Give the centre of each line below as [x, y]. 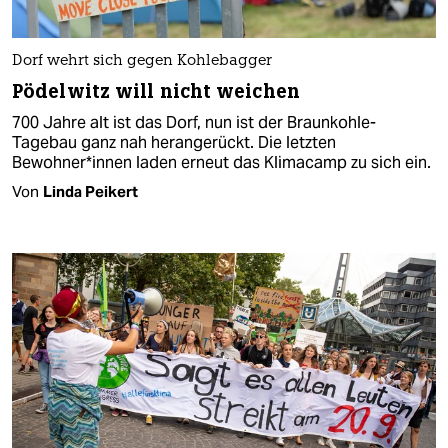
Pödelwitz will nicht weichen [156, 91]
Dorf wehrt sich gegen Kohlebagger [142, 61]
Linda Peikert [90, 191]
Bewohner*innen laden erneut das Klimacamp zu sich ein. [221, 162]
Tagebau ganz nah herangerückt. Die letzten [174, 142]
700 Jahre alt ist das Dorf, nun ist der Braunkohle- [194, 122]
